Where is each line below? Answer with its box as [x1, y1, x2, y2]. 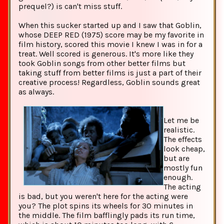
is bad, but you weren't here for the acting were [18, 191, 188, 201]
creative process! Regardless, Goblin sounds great [18, 77, 200, 87]
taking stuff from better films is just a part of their [18, 68, 201, 78]
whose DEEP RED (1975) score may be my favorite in [18, 30, 204, 40]
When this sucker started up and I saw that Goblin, [18, 20, 201, 30]
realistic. [163, 125, 194, 135]
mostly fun [163, 163, 202, 173]
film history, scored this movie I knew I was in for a [18, 39, 202, 49]
